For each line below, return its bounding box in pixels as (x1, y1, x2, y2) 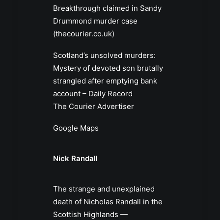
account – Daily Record (53, 89, 133, 99)
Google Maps (53, 123, 99, 133)
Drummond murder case (53, 16, 137, 26)
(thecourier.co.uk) (53, 29, 114, 39)
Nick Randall (53, 154, 98, 164)
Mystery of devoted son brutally (53, 63, 163, 73)
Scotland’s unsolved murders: (53, 51, 156, 60)
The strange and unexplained (53, 184, 155, 194)
